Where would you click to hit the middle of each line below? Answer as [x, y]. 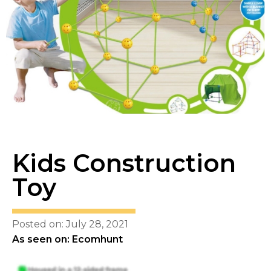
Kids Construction [124, 163]
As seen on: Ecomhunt [67, 239]
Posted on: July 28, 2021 [70, 224]
